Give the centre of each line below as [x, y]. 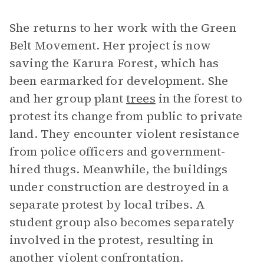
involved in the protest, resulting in [112, 240]
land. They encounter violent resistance [124, 134]
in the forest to [199, 98]
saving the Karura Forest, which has [114, 63]
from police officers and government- [118, 151]
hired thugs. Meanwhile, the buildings [119, 169]
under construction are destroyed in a [119, 187]
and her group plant [68, 98]
